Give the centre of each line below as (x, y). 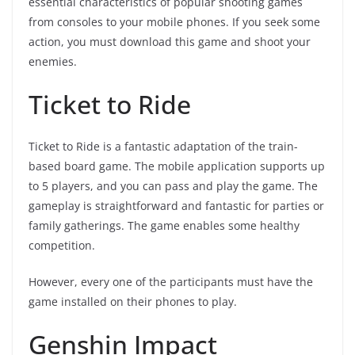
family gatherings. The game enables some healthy (164, 226)
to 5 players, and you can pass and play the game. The (173, 186)
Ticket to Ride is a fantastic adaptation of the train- (163, 147)
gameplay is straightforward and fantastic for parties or (176, 206)
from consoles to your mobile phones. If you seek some (174, 22)
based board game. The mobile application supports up (177, 166)
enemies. (54, 62)
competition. (63, 246)
